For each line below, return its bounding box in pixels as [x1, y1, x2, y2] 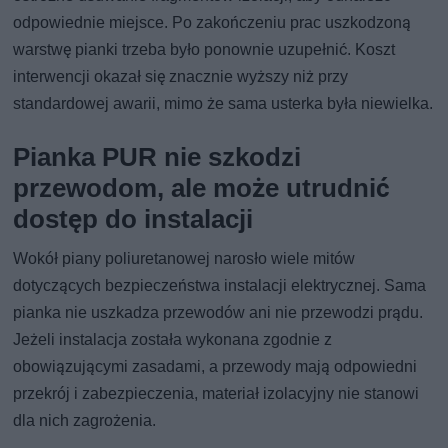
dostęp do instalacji [13, 203, 254, 234]
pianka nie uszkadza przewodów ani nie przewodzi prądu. [13, 302, 424, 322]
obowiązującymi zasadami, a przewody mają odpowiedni [13, 356, 418, 376]
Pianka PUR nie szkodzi [13, 141, 302, 172]
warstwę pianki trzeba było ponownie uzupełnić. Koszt [13, 39, 396, 59]
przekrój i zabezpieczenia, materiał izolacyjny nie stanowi [13, 383, 420, 403]
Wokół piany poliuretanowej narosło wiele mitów [13, 248, 356, 268]
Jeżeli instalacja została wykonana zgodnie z [13, 329, 333, 349]
